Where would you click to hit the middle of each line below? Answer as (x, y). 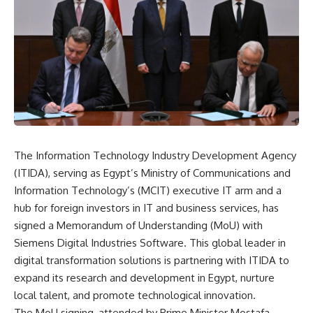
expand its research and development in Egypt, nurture (144, 277)
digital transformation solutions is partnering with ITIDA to (152, 260)
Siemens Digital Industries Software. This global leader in (150, 242)
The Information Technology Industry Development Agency (155, 155)
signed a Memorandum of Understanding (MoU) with (138, 225)
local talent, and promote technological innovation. (135, 295)
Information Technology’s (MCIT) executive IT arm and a (148, 190)
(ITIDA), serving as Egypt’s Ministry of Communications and (152, 173)
